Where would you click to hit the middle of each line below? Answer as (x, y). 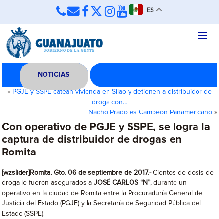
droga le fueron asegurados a (48, 183)
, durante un (169, 183)
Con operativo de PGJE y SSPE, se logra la (106, 127)
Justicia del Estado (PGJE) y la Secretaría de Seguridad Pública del (102, 203)
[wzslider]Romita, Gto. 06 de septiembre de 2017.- (77, 173)
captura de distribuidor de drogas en (92, 140)
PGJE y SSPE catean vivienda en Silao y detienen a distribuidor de (112, 92)
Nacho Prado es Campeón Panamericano (150, 112)
